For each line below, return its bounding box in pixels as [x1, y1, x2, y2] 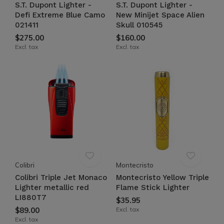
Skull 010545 [115, 20, 162, 29]
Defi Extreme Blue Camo [15, 10, 105, 19]
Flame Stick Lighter [115, 183, 189, 192]
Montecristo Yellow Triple [115, 173, 209, 182]
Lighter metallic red [15, 183, 89, 192]
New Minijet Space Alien [115, 10, 204, 19]
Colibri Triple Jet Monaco [15, 173, 107, 182]
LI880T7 [15, 193, 46, 202]
